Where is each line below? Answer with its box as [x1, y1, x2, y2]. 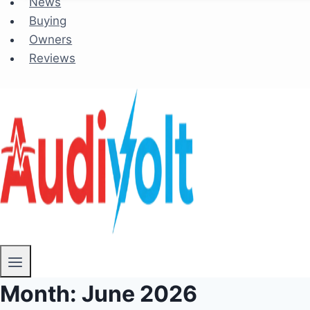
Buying [29, 13, 67, 28]
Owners [29, 32, 73, 46]
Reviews [29, 51, 76, 65]
